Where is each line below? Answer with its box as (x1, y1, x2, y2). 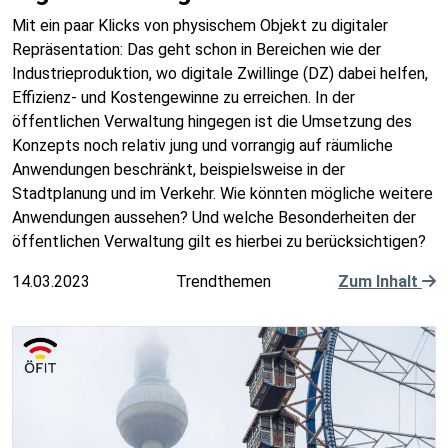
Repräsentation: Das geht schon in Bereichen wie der (12, 40, 381, 59)
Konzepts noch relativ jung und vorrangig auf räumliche (12, 136, 393, 155)
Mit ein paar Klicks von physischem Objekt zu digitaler (12, 16, 388, 35)
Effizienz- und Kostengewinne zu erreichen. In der (12, 88, 355, 107)
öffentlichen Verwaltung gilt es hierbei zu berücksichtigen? (12, 232, 426, 251)
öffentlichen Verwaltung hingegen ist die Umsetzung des (12, 112, 412, 131)
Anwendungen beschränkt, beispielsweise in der (12, 160, 345, 179)
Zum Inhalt (337, 272, 422, 291)
